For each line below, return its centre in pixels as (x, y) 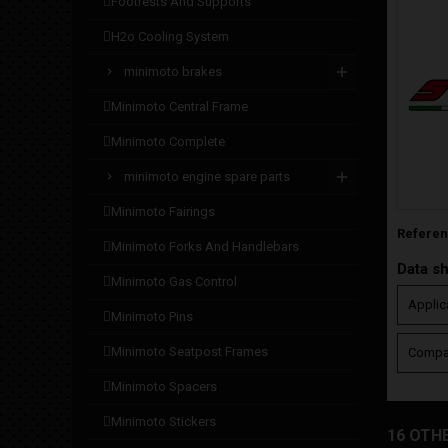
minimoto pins (152, 316)
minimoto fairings (163, 211)
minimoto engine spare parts (207, 176)
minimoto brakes (173, 71)
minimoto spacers (164, 386)
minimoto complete (168, 141)
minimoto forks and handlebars (205, 246)
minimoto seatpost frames (189, 351)
